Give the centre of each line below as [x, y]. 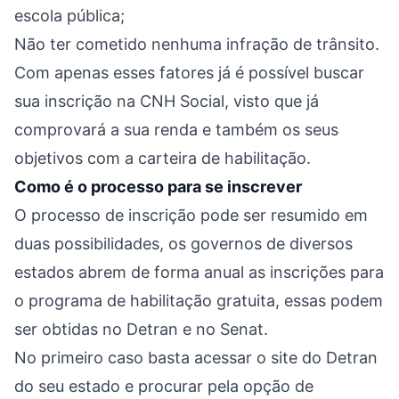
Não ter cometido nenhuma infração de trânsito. [197, 44]
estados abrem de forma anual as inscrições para [199, 272]
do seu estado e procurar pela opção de [164, 386]
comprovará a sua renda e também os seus [176, 130]
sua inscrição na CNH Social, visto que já [167, 101]
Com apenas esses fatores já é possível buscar [189, 73]
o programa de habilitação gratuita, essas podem [199, 301]
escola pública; [69, 16]
